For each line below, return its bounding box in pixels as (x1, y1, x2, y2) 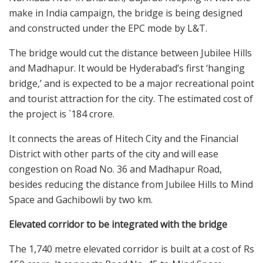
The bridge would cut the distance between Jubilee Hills (9, 46, 252, 60)
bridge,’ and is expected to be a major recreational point (9, 77, 254, 90)
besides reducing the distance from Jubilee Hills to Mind (9, 178, 253, 191)
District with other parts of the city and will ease (9, 147, 218, 161)
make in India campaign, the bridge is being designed (9, 6, 242, 20)
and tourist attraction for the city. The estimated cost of (9, 92, 253, 106)
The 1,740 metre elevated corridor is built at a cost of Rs (9, 242, 254, 256)
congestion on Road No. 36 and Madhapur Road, (9, 163, 222, 176)
